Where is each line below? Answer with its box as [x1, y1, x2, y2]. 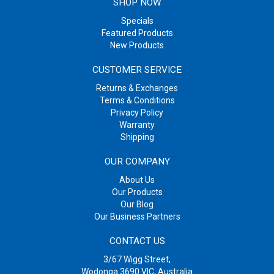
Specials [120, 16, 154, 26]
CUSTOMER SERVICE [92, 64, 182, 76]
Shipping [120, 132, 154, 143]
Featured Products [101, 28, 173, 39]
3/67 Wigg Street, [103, 254, 171, 265]
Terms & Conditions [99, 95, 175, 106]
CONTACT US [109, 235, 165, 247]
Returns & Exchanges [96, 83, 178, 94]
